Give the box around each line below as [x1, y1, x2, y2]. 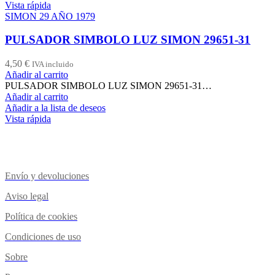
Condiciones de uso [5, 231, 81, 242]
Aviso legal [5, 191, 48, 202]
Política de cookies [5, 211, 77, 222]
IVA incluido [32, 60, 74, 69]
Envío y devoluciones [5, 171, 89, 182]
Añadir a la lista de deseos [5, 103, 106, 114]
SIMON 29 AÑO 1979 [5, 10, 95, 21]
